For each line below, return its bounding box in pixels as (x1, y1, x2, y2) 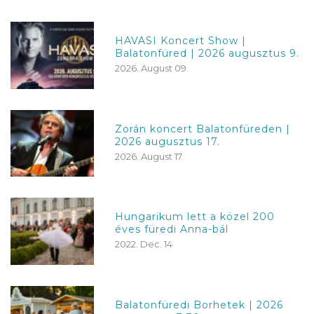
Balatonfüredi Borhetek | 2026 (115, 298, 284, 311)
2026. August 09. (115, 62, 189, 74)
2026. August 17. (115, 150, 184, 162)
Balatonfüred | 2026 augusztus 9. (115, 47, 300, 60)
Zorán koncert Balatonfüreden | (115, 122, 291, 135)
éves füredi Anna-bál (115, 223, 229, 236)
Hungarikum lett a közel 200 (115, 210, 275, 224)
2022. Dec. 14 (115, 238, 173, 250)
